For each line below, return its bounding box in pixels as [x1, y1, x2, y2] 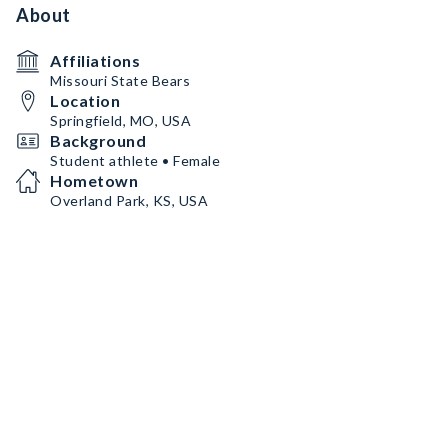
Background [50, 131, 146, 150]
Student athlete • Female [50, 152, 220, 169]
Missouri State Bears [50, 72, 190, 89]
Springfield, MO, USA [50, 112, 191, 129]
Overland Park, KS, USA [50, 192, 208, 209]
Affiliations [50, 51, 140, 70]
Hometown [50, 171, 138, 190]
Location [50, 91, 120, 110]
